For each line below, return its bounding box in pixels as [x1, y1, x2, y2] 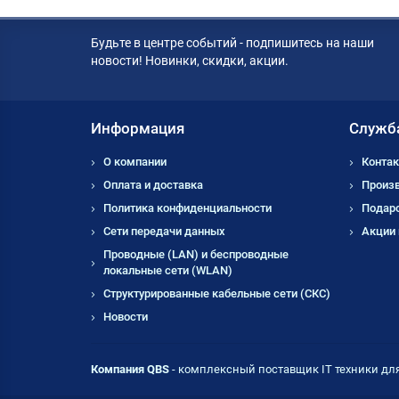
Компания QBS [91, 362, 169, 377]
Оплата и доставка [103, 178, 203, 192]
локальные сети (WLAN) [103, 264, 232, 278]
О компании [103, 155, 167, 169]
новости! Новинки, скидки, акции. [91, 53, 289, 69]
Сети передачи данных [103, 224, 225, 239]
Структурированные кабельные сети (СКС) [103, 287, 330, 301]
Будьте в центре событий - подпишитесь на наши [91, 36, 374, 51]
